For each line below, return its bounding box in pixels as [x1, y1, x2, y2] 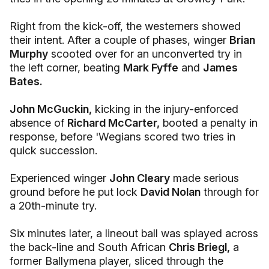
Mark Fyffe [123, 61, 178, 74]
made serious [170, 172, 239, 184]
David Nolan [141, 186, 201, 198]
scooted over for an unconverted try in [48, 47, 242, 60]
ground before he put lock [10, 186, 141, 198]
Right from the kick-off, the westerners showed [10, 20, 241, 32]
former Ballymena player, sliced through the [10, 255, 223, 267]
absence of [10, 116, 67, 129]
